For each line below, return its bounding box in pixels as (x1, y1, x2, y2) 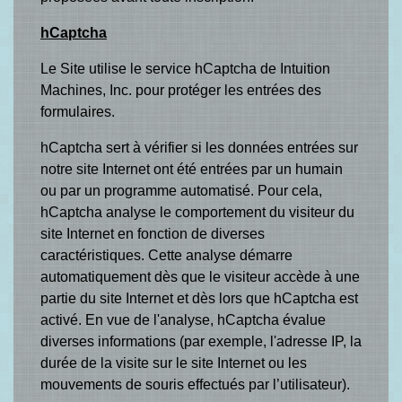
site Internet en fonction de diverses (40, 226, 265, 241)
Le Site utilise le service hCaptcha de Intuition (40, 61, 330, 76)
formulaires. (40, 104, 115, 119)
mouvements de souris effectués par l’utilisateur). (40, 377, 350, 392)
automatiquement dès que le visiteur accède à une (40, 269, 360, 284)
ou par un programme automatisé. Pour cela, (40, 183, 322, 198)
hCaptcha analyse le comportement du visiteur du (40, 205, 354, 220)
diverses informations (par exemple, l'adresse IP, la (40, 334, 362, 349)
